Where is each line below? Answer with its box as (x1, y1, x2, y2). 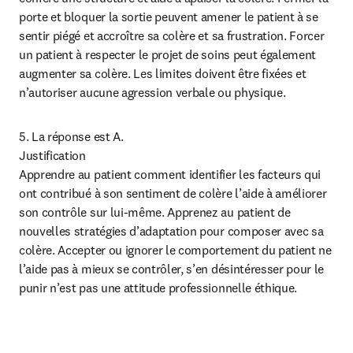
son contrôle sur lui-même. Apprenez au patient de (19, 204, 291, 220)
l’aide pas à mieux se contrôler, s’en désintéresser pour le (19, 261, 325, 277)
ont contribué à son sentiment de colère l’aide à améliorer (19, 185, 327, 201)
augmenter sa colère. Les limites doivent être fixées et (19, 65, 307, 81)
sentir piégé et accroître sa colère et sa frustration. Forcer (19, 28, 325, 43)
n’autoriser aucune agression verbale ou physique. (19, 84, 286, 100)
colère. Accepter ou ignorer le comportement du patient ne (19, 242, 332, 258)
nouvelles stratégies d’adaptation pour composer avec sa (19, 223, 324, 239)
